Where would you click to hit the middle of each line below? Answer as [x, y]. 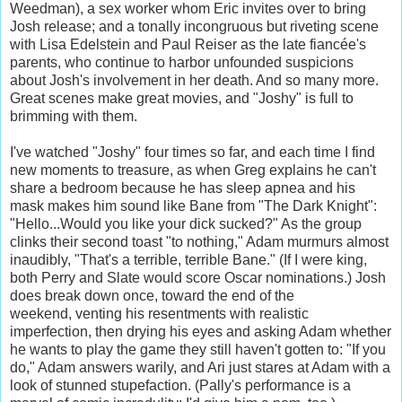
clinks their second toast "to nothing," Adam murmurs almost [199, 241]
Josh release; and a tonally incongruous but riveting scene [194, 26]
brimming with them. [74, 116]
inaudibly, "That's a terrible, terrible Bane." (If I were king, [188, 259]
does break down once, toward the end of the [152, 295]
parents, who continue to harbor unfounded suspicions [182, 62]
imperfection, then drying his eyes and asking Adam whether [201, 331]
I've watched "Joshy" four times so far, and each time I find [192, 152]
